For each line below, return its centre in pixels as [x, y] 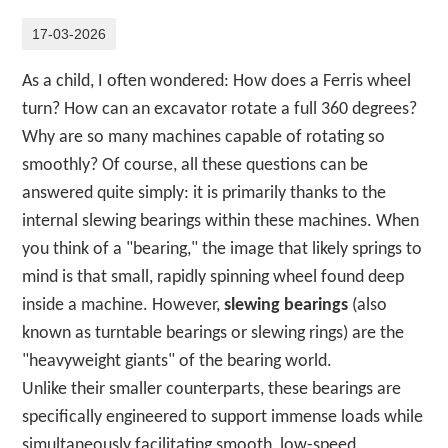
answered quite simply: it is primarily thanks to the [204, 193]
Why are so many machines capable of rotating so [204, 137]
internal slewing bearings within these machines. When [221, 221]
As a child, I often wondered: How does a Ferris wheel [217, 81]
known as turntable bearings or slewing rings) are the [213, 333]
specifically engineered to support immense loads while [223, 417]
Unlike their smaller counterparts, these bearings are [212, 389]
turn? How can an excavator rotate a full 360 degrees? [220, 109]
